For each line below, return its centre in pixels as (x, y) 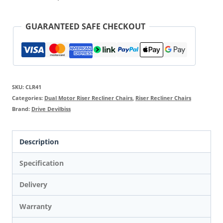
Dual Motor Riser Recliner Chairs (88, 98)
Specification (42, 163)
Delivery (34, 185)
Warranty (36, 206)
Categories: (28, 98)
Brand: (22, 109)
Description (39, 141)
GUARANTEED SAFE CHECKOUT (85, 27)
